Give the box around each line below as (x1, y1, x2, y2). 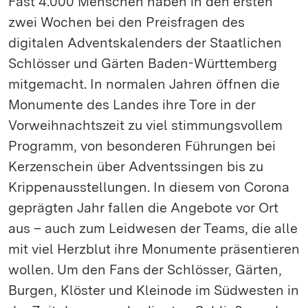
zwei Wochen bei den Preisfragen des (8, 14, 245, 30)
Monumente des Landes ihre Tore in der (8, 96, 256, 113)
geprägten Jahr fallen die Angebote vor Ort (8, 199, 278, 216)
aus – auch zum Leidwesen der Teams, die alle (8, 220, 298, 236)
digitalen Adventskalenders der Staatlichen (8, 34, 282, 51)
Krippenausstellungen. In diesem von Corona (8, 179, 289, 195)
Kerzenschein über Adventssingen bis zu (8, 158, 263, 175)
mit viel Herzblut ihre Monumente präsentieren (8, 241, 300, 257)
